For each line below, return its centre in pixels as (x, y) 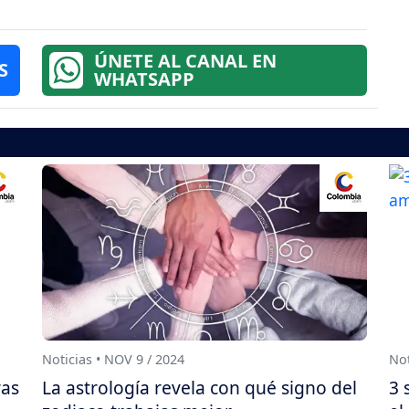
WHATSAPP (144, 79)
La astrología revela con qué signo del (199, 387)
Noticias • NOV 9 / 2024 (113, 360)
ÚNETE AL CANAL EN (185, 60)
